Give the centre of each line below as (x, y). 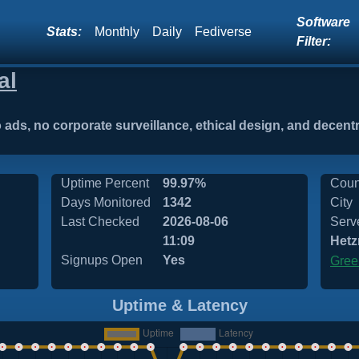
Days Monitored (106, 202)
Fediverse (224, 32)
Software (324, 22)
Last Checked (100, 222)
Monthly (117, 32)
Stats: (65, 32)
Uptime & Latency (179, 305)
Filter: (314, 41)
